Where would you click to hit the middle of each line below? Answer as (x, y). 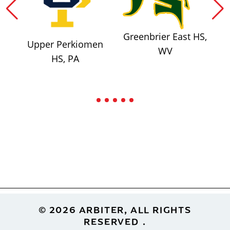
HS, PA (65, 58)
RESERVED (111, 221)
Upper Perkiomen (65, 44)
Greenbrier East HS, (165, 37)
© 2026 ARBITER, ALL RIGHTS (115, 209)
